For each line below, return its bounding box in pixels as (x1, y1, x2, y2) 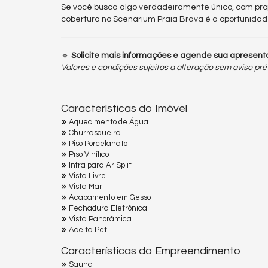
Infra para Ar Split (69, 160, 132, 169)
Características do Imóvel (61, 102, 187, 114)
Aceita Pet (69, 225, 107, 234)
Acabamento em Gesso (69, 193, 151, 202)
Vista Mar (69, 182, 102, 191)
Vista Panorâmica (69, 214, 132, 223)
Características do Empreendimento (61, 245, 240, 257)
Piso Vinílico (69, 150, 109, 159)
